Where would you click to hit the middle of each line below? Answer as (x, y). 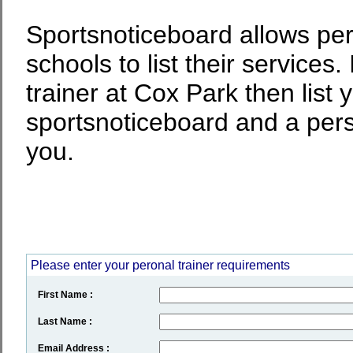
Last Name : (65, 321)
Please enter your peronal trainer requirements (160, 265)
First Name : (65, 294)
